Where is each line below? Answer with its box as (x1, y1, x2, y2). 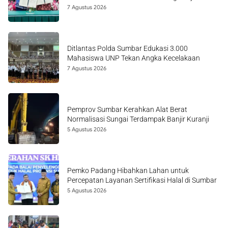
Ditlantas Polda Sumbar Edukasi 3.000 (67, 44, 188, 52)
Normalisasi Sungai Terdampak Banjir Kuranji (67, 115, 209, 123)
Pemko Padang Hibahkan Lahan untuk (67, 166, 189, 175)
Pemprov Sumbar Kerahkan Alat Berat (67, 105, 187, 113)
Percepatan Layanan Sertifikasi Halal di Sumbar (67, 176, 217, 184)
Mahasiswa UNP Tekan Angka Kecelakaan (67, 54, 200, 62)
